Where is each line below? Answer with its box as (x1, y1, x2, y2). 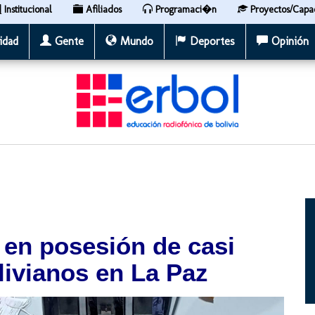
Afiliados (83, 4, 122, 15)
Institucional (1, 4, 52, 15)
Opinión (268, 34, 309, 48)
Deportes (186, 34, 235, 48)
